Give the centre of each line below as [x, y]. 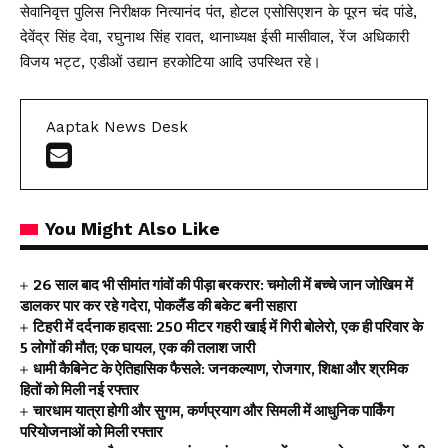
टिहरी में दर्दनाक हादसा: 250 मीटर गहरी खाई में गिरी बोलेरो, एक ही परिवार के [228, 327]
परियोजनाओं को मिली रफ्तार [91, 432]
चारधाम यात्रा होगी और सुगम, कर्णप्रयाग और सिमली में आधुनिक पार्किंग [214, 411]
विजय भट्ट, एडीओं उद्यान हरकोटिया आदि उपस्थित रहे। [170, 62]
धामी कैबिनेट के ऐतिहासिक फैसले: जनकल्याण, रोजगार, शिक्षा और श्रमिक [221, 369]
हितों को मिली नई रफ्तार [79, 390]
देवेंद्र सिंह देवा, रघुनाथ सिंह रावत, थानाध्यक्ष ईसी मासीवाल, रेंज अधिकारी [214, 37]
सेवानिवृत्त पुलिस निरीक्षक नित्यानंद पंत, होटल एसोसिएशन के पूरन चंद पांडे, [218, 12]
